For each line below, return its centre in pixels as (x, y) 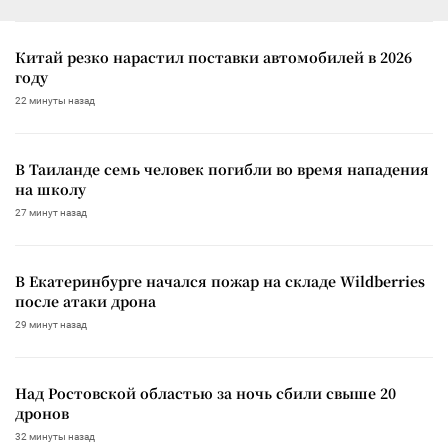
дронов (42, 412)
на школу (50, 188)
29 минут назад (51, 324)
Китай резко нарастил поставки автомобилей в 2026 (213, 56)
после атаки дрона (85, 300)
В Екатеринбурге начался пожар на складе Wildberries (220, 280)
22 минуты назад (55, 100)
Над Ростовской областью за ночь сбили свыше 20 (205, 392)
